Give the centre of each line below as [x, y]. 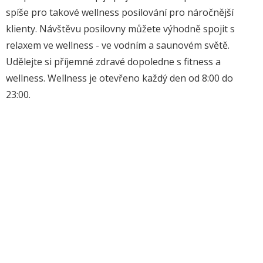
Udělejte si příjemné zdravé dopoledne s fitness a [113, 62]
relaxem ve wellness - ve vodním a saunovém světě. [118, 45]
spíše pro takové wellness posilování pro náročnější [120, 13]
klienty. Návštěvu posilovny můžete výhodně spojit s [120, 29]
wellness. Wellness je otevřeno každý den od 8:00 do [119, 78]
